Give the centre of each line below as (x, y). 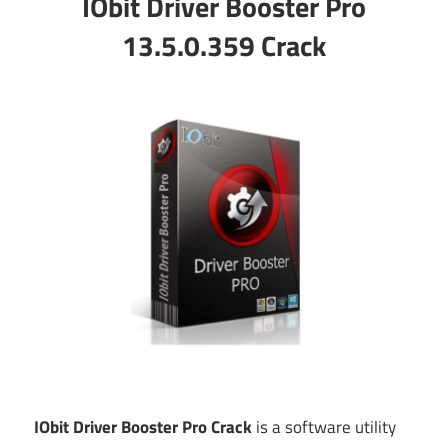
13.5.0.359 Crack (224, 46)
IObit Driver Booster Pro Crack (143, 427)
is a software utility (324, 427)
